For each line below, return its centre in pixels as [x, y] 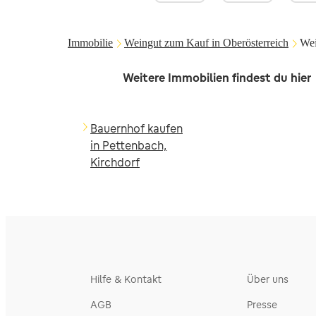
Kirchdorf [115, 162]
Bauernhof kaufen [136, 128]
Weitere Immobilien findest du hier [217, 78]
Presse [262, 305]
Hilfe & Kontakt [126, 279]
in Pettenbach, [129, 145]
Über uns [268, 279]
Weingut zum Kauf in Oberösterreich [206, 43]
